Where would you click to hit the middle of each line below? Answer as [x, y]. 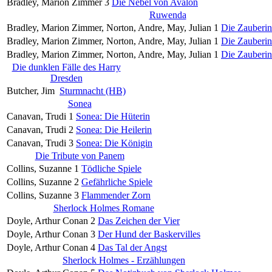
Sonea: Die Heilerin [114, 129]
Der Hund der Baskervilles [149, 234]
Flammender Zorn [116, 195]
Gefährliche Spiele [117, 182]
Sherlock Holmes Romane [104, 208]
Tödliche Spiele [111, 168]
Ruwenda [168, 15]
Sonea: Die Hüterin [113, 116]
